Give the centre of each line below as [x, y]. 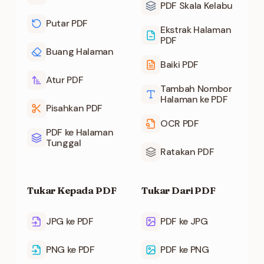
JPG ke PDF [70, 221]
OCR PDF [180, 123]
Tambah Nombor [196, 89]
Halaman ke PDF [194, 99]
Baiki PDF [180, 65]
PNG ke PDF [70, 250]
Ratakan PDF [187, 152]
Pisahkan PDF [75, 108]
